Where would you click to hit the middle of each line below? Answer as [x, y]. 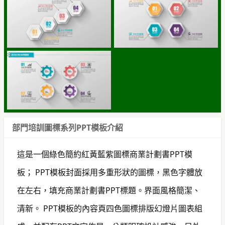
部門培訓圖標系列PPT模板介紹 [68, 127]
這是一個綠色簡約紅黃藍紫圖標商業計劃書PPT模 [104, 154]
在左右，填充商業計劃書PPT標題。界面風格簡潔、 [108, 190]
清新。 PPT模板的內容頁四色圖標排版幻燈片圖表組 [109, 208]
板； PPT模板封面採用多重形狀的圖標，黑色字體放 [109, 172]
